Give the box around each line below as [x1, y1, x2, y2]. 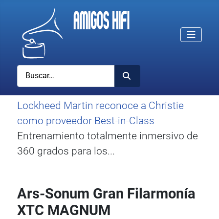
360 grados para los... [17, 145, 115, 157]
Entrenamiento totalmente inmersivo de [17, 130, 198, 142]
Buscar [17, 66, 44, 76]
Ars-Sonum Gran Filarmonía [17, 185, 196, 202]
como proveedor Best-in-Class [17, 114, 155, 127]
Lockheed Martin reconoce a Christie [17, 99, 184, 111]
